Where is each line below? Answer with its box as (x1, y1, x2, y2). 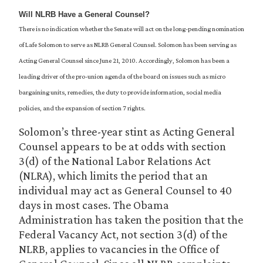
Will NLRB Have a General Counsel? (19, 10, 152, 19)
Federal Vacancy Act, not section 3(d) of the (19, 228, 227, 241)
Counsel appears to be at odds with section (19, 140, 226, 153)
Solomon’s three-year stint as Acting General (19, 125, 235, 138)
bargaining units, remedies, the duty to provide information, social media (19, 88, 221, 96)
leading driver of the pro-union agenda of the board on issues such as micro (19, 72, 225, 80)
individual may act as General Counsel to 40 (19, 184, 232, 197)
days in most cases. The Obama (19, 198, 169, 211)
